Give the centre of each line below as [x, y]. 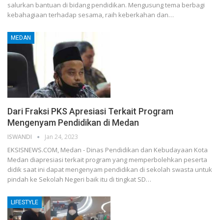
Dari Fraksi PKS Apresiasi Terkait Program [90, 111]
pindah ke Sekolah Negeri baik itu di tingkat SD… [79, 179]
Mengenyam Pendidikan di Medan [73, 123]
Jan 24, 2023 [61, 137]
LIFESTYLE [25, 203]
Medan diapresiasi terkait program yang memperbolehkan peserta [107, 160]
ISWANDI [20, 137]
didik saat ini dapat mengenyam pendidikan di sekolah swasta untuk [110, 170]
